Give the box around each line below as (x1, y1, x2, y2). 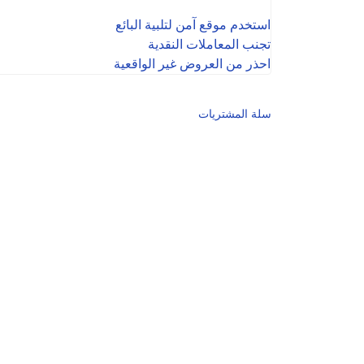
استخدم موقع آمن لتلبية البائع (115, 17, 271, 32)
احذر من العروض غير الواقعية (114, 56, 271, 71)
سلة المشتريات (198, 106, 271, 120)
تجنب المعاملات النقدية (148, 37, 271, 51)
